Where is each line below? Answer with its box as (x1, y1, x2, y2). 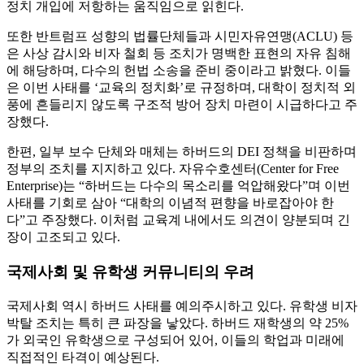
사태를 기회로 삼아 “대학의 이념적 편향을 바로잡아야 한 (6, 196, 334, 210)
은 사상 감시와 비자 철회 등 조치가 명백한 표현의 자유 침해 (6, 46, 351, 61)
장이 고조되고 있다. (6, 230, 120, 245)
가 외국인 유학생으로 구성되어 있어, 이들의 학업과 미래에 (6, 332, 344, 347)
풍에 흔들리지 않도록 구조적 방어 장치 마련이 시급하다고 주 (6, 97, 357, 112)
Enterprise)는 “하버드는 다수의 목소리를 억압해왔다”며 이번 (6, 179, 350, 193)
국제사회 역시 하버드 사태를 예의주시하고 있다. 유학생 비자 (6, 298, 357, 313)
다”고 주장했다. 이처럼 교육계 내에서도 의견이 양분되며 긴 (6, 213, 350, 227)
